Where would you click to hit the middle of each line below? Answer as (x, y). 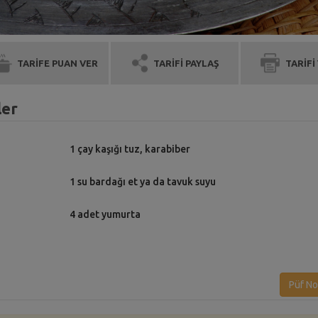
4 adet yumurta (105, 214)
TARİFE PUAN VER (57, 63)
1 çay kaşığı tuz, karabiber (130, 149)
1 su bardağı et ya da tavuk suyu (143, 181)
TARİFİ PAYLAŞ (187, 63)
